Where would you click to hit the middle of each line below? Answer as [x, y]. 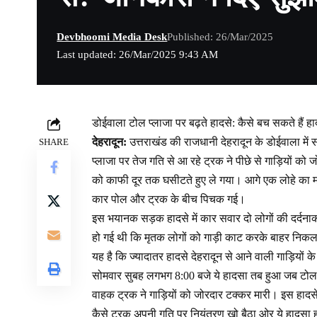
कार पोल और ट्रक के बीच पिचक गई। [169, 200]
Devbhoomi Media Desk [112, 37]
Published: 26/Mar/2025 [220, 37]
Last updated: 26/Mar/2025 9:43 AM [138, 55]
